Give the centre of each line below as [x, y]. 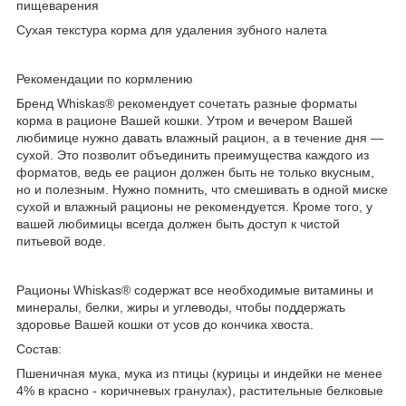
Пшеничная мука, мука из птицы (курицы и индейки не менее [199, 374]
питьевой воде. [61, 242]
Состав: [39, 349]
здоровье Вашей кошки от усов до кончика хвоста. [165, 325]
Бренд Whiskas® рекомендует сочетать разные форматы [187, 104]
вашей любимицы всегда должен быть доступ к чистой [178, 224]
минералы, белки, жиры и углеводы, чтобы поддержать [181, 308]
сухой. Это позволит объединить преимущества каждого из [193, 155]
